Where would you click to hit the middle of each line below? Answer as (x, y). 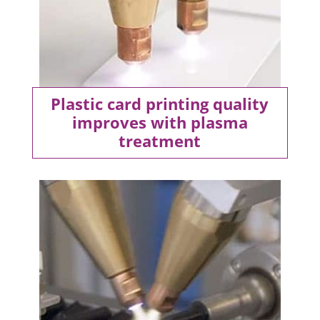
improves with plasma (160, 122)
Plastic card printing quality (160, 103)
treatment (160, 140)
